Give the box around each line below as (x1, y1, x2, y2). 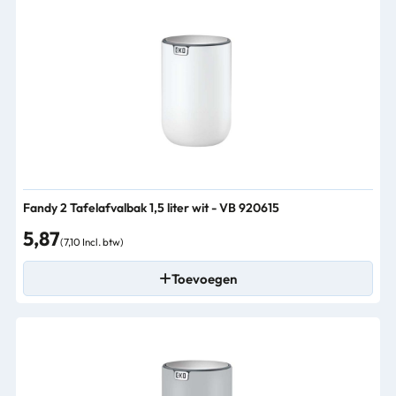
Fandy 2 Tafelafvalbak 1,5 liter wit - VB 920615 (23, 200, 279, 216)
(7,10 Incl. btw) (60, 235, 124, 248)
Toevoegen (171, 270, 237, 287)
